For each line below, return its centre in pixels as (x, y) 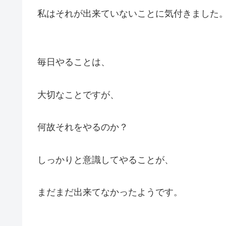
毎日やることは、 (74, 62)
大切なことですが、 (78, 95)
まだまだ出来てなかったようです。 (110, 192)
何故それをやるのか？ (83, 127)
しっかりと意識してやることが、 (105, 160)
